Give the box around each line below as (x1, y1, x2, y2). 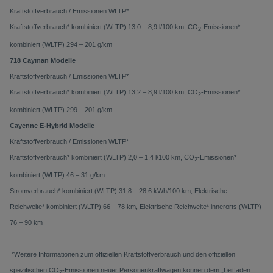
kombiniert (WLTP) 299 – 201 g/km (10, 105, 112, 113)
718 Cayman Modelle (10, 56, 76, 64)
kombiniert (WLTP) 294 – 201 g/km (10, 40, 112, 48)
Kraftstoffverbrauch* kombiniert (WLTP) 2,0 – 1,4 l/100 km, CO (10, 153, 194, 161)
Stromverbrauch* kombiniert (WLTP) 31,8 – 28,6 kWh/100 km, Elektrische (10, 186, 227, 194)
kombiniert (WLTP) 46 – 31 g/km (10, 171, 105, 179)
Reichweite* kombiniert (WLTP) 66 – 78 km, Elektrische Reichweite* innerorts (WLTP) (10, 202, 261, 210)
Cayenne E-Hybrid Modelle (10, 121, 94, 129)
